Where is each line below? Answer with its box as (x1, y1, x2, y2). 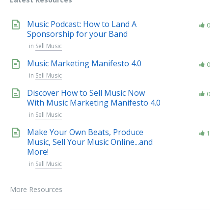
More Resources (10, 185, 62, 194)
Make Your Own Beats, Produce (27, 127, 143, 137)
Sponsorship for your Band (27, 28, 128, 39)
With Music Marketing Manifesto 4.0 (27, 97, 161, 108)
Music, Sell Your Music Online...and (27, 137, 153, 147)
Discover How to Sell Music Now (27, 87, 145, 98)
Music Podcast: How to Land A (27, 19, 137, 29)
